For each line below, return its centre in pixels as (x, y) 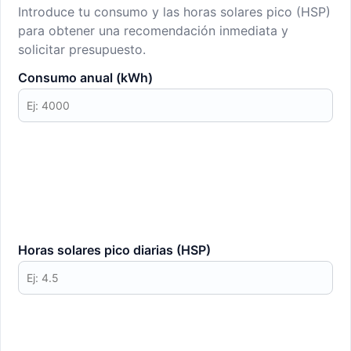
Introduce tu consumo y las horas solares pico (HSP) (174, 12)
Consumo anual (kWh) (85, 78)
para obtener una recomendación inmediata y (153, 31)
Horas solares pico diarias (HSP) (114, 250)
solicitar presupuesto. (82, 50)
